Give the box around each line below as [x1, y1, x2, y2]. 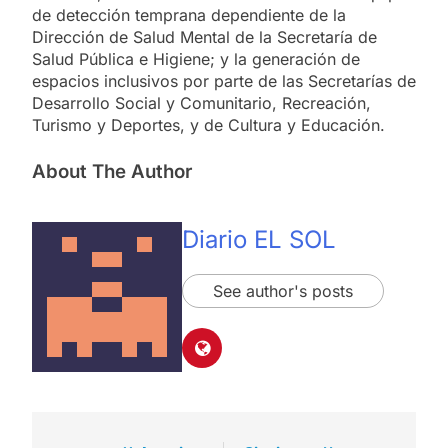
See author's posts [213, 281, 353, 302]
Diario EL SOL [182, 225, 336, 255]
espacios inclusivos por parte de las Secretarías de [32, 70, 416, 91]
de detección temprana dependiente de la [32, 4, 346, 25]
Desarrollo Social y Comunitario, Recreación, [32, 92, 371, 113]
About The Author [32, 159, 192, 183]
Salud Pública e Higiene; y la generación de [32, 48, 360, 69]
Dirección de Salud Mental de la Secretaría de [32, 26, 377, 47]
